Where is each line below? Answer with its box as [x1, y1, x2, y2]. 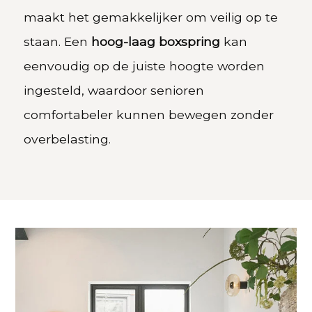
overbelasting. [24, 132, 111, 147]
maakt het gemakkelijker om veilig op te [24, 10, 279, 25]
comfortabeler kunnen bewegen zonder [24, 107, 274, 123]
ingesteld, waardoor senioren [24, 83, 205, 98]
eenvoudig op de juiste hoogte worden [24, 58, 265, 74]
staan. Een [24, 34, 92, 49]
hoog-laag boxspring [91, 34, 221, 49]
